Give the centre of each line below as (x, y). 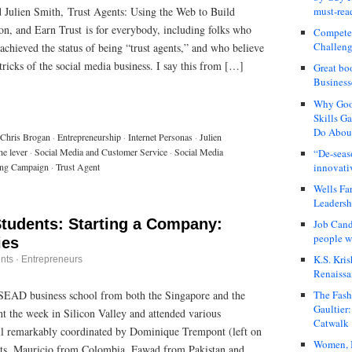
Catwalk (331, 323)
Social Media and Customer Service (101, 151)
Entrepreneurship (89, 136)
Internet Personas (160, 136)
